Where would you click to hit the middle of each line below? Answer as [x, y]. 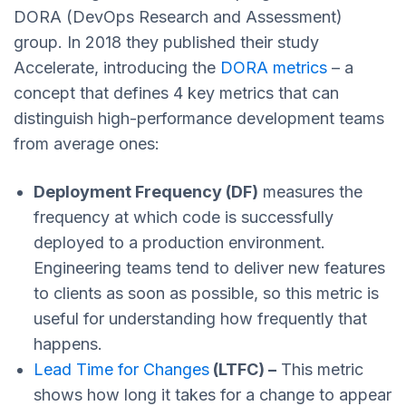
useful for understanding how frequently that [200, 318]
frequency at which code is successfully [184, 217]
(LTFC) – [243, 369]
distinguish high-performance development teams [199, 118]
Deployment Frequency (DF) [146, 191]
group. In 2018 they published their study [166, 42]
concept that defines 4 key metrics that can [176, 92]
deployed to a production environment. [179, 242]
